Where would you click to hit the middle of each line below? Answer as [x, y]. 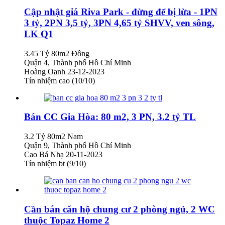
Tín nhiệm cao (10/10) [60, 80]
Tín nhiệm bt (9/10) [55, 164]
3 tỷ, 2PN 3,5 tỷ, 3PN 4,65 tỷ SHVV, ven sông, [119, 23]
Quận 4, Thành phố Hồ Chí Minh [78, 62]
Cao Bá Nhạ [45, 155]
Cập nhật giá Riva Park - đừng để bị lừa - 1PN [121, 12]
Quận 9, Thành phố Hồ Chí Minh [78, 146]
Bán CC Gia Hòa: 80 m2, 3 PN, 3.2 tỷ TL [110, 117]
